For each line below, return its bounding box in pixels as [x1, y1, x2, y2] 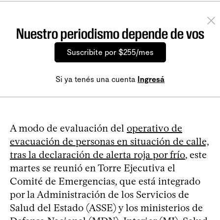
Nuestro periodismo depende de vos [16, 25, 204, 42]
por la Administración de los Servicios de [10, 188, 189, 200]
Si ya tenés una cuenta [55, 74, 137, 84]
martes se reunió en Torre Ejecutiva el [10, 162, 175, 174]
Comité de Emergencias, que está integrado [10, 175, 200, 187]
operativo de [127, 122, 182, 134]
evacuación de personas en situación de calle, [10, 135, 209, 147]
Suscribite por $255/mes [66, 47, 154, 57]
